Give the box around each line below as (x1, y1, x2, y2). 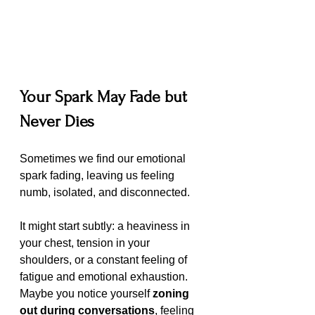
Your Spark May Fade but (20, 87, 191, 107)
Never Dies (20, 112, 94, 131)
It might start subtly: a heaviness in (20, 220, 193, 233)
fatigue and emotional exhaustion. (20, 271, 191, 283)
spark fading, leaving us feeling (20, 169, 177, 182)
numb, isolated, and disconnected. (20, 186, 190, 199)
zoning (153, 288, 192, 300)
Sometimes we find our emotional (20, 153, 188, 165)
